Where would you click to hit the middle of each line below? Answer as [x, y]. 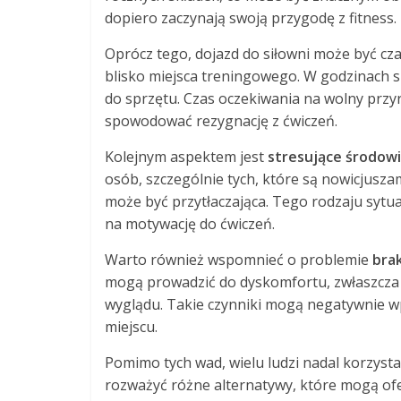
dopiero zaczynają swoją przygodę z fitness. [251, 17]
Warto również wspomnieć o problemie [239, 259]
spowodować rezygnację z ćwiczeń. [221, 120]
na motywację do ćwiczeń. [190, 223]
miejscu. [131, 326]
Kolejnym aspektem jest [186, 156]
